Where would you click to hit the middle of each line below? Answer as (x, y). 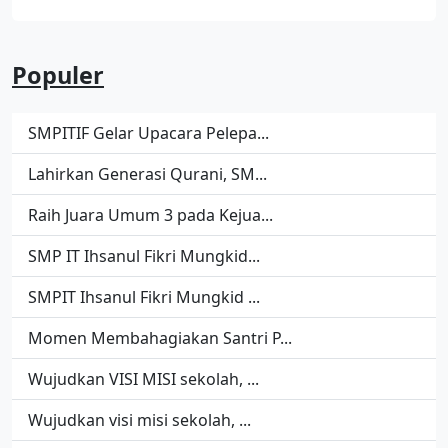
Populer (58, 75)
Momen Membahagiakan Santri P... (160, 338)
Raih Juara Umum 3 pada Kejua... (150, 215)
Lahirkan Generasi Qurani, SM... (147, 174)
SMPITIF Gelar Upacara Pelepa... (148, 133)
